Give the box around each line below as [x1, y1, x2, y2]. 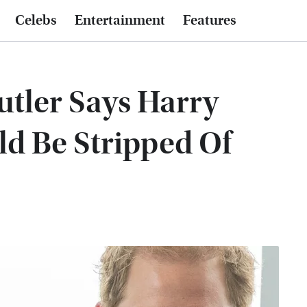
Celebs [15, 12, 57, 29]
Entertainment [75, 12, 165, 29]
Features [183, 12, 236, 29]
